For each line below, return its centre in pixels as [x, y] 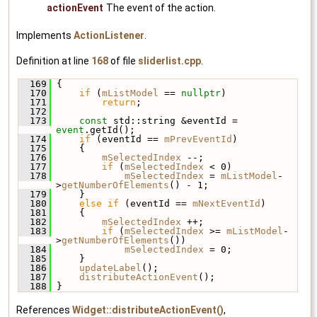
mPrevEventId [198, 139]
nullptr [201, 93]
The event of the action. [161, 7]
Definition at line [54, 60]
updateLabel [110, 267]
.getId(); [110, 129]
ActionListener [109, 35]
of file [123, 60]
